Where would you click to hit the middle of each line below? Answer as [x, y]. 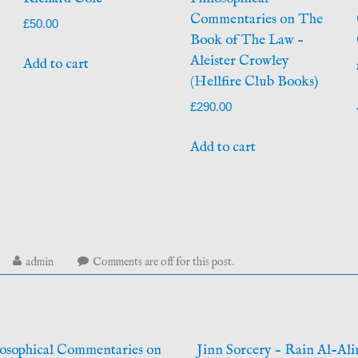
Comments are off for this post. [164, 263]
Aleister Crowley [239, 60]
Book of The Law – [247, 40]
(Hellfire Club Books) [254, 81]
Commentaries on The [256, 19]
